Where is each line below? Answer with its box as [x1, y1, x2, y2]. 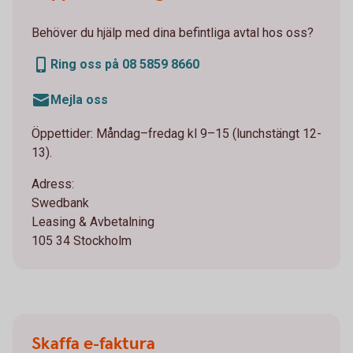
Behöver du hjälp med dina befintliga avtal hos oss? [32, 25, 314, 41]
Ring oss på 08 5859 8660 [50, 57, 199, 72]
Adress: [32, 176, 74, 192]
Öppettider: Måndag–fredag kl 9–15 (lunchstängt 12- [32, 126, 321, 142]
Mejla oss [50, 92, 108, 108]
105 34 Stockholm [32, 233, 132, 249]
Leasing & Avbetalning [32, 214, 154, 230]
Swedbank [32, 195, 89, 211]
